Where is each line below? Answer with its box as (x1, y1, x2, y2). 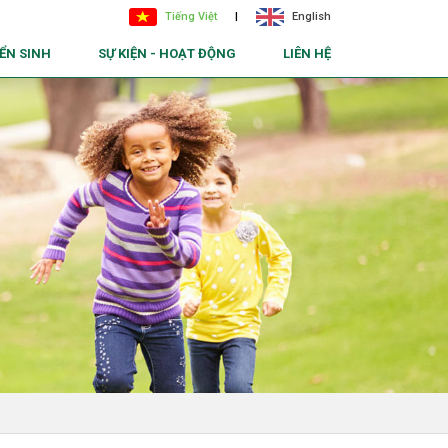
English (292, 10, 331, 23)
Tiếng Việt (164, 10, 217, 23)
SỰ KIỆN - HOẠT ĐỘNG (98, 46, 236, 61)
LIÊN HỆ (283, 46, 331, 61)
